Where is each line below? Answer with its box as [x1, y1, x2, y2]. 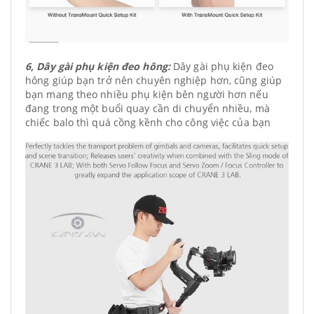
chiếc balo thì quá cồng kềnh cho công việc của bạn [25, 116, 271, 130]
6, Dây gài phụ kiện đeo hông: [25, 60, 173, 74]
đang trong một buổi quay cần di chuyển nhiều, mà [25, 102, 270, 116]
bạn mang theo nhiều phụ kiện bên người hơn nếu [25, 88, 268, 102]
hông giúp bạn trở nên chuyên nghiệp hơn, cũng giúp [25, 74, 282, 88]
